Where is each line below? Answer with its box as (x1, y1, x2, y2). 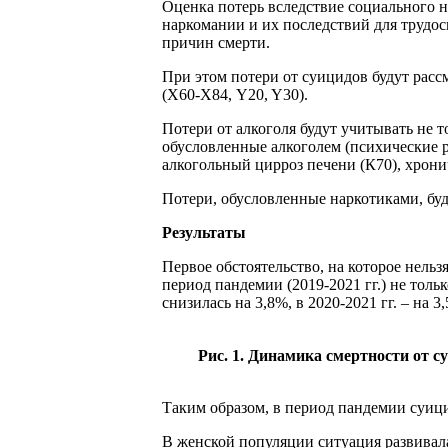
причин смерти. (162, 33, 270, 51)
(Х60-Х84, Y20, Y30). (162, 85, 308, 103)
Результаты (162, 223, 246, 241)
